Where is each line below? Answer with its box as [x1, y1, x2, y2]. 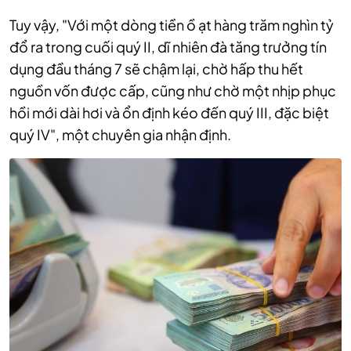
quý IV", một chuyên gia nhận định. [9, 125, 231, 143]
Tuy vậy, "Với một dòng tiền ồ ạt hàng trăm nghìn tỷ [9, 16, 334, 34]
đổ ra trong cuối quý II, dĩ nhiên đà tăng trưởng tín [9, 38, 327, 56]
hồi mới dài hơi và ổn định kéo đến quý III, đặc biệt [9, 103, 329, 121]
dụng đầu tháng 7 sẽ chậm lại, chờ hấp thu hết [9, 60, 303, 78]
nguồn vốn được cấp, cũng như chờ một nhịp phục [9, 81, 336, 100]
